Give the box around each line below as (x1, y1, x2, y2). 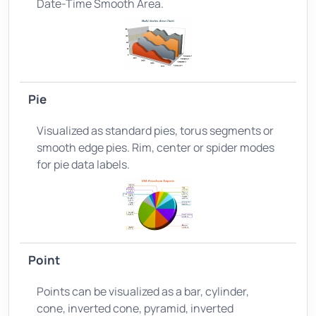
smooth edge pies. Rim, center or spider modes (37, 139, 274, 155)
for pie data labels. (37, 156, 130, 172)
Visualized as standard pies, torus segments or (37, 122, 274, 138)
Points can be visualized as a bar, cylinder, (37, 283, 249, 299)
